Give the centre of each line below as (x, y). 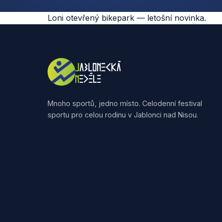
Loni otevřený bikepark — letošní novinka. (127, 18)
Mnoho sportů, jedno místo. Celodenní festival (125, 103)
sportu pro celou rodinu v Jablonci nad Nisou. (123, 115)
